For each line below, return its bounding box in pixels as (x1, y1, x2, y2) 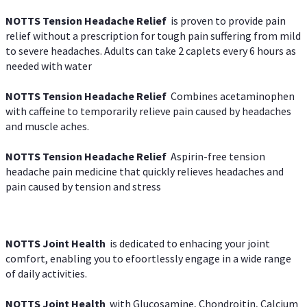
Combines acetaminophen (171, 89, 295, 103)
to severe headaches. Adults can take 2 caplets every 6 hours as (5, 43, 296, 58)
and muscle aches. (5, 119, 89, 134)
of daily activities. (5, 266, 87, 280)
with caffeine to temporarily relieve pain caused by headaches (5, 104, 291, 119)
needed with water (5, 58, 92, 73)
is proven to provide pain (171, 13, 286, 27)
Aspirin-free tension (171, 149, 265, 164)
